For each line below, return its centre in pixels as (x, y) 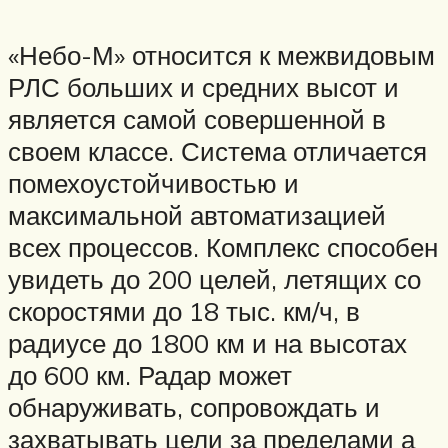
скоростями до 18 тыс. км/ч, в (184, 311)
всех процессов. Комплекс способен (223, 247)
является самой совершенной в (197, 119)
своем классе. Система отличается (217, 151)
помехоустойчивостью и (153, 183)
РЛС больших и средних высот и (203, 87)
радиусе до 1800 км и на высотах (207, 343)
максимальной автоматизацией (197, 215)
